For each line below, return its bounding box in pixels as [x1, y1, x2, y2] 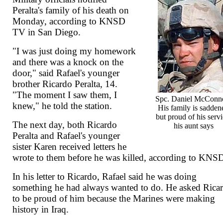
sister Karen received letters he [12, 141, 127, 152]
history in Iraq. [12, 204, 69, 215]
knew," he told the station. [12, 101, 112, 111]
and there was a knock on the [12, 57, 124, 68]
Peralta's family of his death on [12, 5, 129, 16]
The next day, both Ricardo [12, 119, 117, 130]
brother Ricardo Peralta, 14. [12, 79, 118, 90]
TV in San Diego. [12, 27, 81, 38]
